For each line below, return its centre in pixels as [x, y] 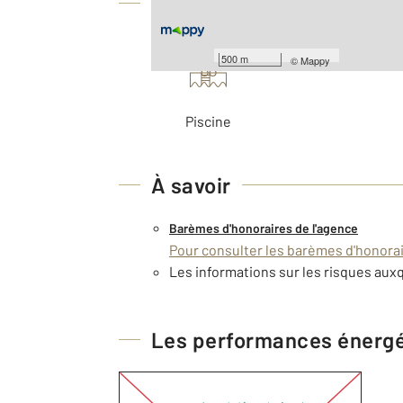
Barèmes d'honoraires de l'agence [264, 228]
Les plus [189, 45]
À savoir [191, 184]
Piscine [208, 121]
